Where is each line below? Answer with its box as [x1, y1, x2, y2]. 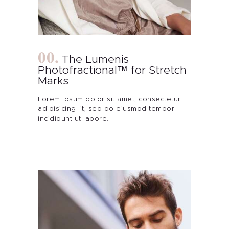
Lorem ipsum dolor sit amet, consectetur [38, 96, 181, 103]
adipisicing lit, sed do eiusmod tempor [38, 106, 174, 113]
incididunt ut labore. [38, 116, 109, 123]
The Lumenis [61, 54, 129, 65]
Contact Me [71, 7, 134, 26]
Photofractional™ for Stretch [38, 65, 187, 76]
